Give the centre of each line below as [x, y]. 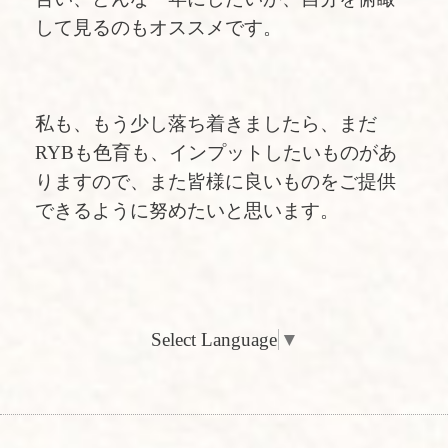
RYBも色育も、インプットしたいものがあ [216, 152]
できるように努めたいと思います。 [187, 210]
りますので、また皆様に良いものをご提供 [215, 181]
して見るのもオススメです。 [158, 28]
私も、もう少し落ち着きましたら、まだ [206, 123]
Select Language [213, 339]
